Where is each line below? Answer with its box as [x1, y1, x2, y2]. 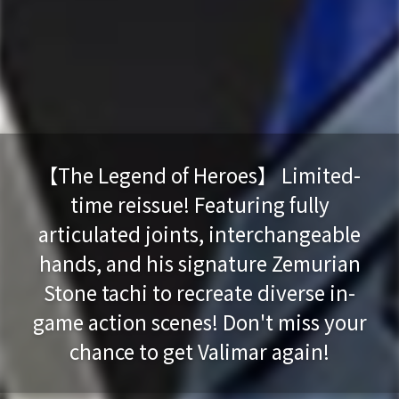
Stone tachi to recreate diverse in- [44, 278, 355, 306]
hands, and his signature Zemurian [38, 248, 361, 277]
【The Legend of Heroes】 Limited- [38, 160, 361, 189]
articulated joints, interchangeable [38, 219, 361, 248]
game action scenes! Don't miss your [32, 307, 367, 336]
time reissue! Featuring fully [69, 190, 330, 218]
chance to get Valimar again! [69, 337, 330, 365]
